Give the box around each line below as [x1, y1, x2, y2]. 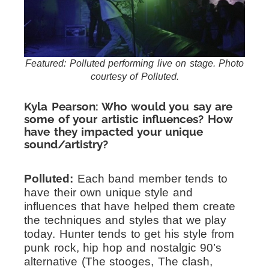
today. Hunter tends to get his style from [24, 228, 234, 241]
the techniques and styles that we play [24, 214, 226, 227]
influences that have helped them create [24, 200, 235, 213]
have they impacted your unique [24, 125, 203, 139]
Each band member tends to [73, 172, 228, 186]
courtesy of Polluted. [90, 71, 179, 82]
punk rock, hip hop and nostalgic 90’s [24, 241, 222, 255]
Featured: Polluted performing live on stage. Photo [25, 58, 244, 69]
